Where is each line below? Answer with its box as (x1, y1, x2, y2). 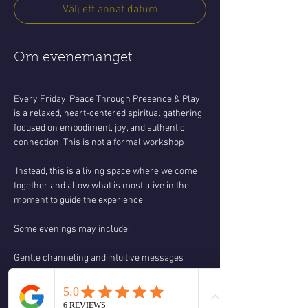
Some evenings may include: (14, 223, 130, 235)
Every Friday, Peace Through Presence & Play (14, 93, 202, 105)
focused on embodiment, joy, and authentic (14, 122, 187, 134)
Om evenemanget (14, 51, 132, 65)
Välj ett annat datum (62, 3, 158, 16)
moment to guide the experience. (14, 195, 145, 206)
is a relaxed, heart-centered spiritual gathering (14, 108, 204, 120)
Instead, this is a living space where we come (14, 166, 199, 177)
